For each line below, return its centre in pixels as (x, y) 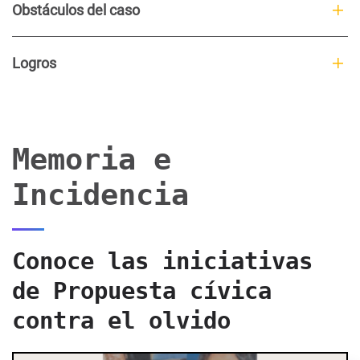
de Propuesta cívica (142, 291)
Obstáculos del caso (76, 10)
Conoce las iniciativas (162, 262)
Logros (34, 63)
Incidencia (100, 195)
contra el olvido (121, 321)
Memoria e (92, 160)
